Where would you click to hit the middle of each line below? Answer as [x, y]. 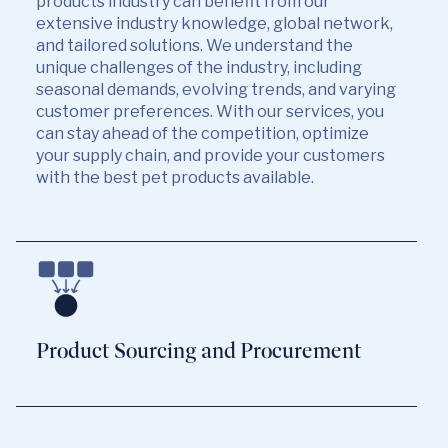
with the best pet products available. [175, 177]
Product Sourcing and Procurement [199, 350]
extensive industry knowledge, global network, [214, 23]
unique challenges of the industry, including [199, 67]
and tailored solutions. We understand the [194, 45]
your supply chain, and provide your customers [210, 155]
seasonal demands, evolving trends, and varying [216, 89]
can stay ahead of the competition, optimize [202, 133]
